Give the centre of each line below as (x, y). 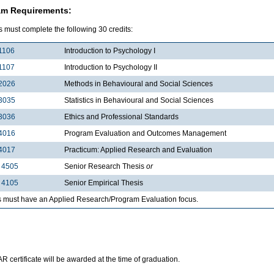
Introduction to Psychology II (111, 67)
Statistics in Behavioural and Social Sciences (139, 100)
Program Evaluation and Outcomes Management (145, 133)
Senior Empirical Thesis (104, 183)
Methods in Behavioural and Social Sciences (139, 83)
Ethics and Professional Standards (121, 117)
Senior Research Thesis (105, 166)
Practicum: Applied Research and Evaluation (138, 150)
